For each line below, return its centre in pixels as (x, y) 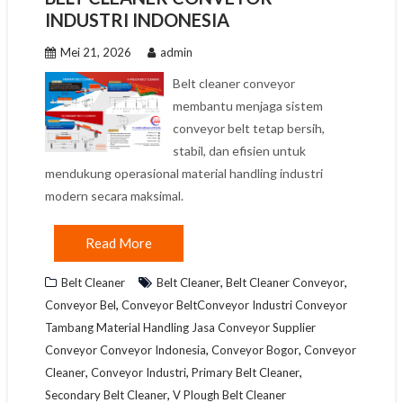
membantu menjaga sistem (248, 106)
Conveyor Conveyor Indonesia (125, 350)
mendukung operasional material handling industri (184, 173)
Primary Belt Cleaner (245, 372)
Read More (118, 243)
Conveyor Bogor (255, 350)
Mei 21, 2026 (95, 52)
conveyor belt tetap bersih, (249, 128)
